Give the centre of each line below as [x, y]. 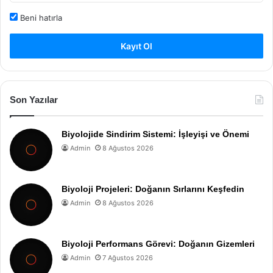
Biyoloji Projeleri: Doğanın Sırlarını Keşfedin [153, 189]
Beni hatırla [40, 17]
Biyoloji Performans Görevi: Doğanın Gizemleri [158, 243]
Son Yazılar [34, 99]
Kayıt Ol [136, 46]
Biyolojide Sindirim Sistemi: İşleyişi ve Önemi [155, 134]
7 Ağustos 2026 [128, 257]
